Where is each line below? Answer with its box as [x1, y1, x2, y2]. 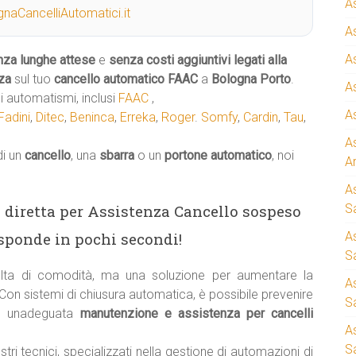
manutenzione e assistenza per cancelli [79, 306, 314, 321]
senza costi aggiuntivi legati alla [109, 52, 287, 68]
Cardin [243, 110, 278, 125]
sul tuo [11, 72, 54, 87]
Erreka [120, 110, 156, 125]
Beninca [70, 110, 114, 125]
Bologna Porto [211, 72, 291, 87]
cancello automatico [54, 72, 164, 87]
